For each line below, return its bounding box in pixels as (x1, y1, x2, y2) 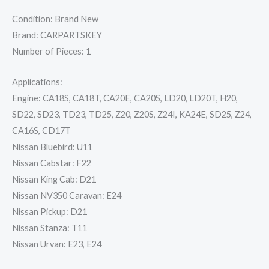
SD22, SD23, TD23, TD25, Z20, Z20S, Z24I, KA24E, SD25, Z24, (12, 109, 252, 119)
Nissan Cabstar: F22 (12, 157, 91, 168)
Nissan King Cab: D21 (12, 174, 96, 184)
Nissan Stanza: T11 (12, 222, 87, 233)
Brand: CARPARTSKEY (12, 30, 102, 41)
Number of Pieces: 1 (12, 46, 91, 57)
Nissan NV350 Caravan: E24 (12, 190, 121, 201)
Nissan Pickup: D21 (12, 206, 87, 217)
